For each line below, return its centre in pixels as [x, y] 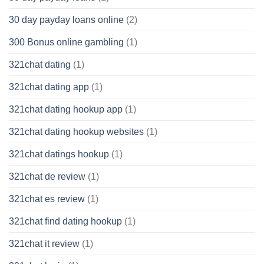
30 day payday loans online [66, 20]
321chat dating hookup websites [76, 132]
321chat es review [47, 199]
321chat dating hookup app [66, 110]
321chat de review [47, 177]
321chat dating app [49, 87]
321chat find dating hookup [65, 222]
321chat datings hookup [59, 154]
